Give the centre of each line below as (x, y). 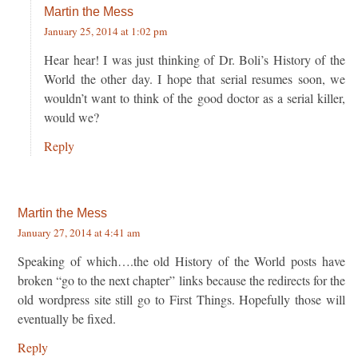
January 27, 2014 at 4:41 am (79, 232)
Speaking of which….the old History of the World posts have (181, 261)
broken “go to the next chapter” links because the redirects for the (181, 280)
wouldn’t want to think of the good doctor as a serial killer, (195, 97)
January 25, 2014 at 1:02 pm (105, 31)
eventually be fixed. (67, 318)
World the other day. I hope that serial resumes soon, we (195, 78)
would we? (72, 117)
